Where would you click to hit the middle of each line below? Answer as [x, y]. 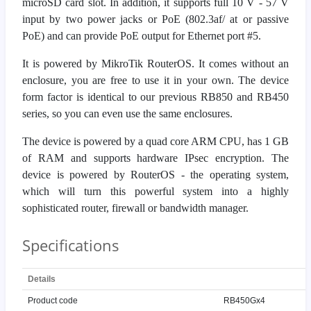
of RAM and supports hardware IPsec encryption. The [155, 158]
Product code [53, 300]
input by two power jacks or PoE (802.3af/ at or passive [155, 19]
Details [42, 279]
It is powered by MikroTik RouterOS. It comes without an [155, 63]
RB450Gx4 [244, 300]
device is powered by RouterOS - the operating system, [155, 174]
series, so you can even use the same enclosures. [127, 113]
